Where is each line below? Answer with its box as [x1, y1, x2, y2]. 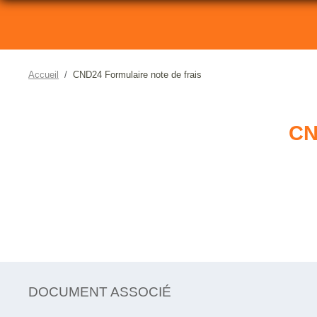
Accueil [28, 69, 59, 80]
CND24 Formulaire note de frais [73, 69, 202, 80]
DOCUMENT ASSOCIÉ [28, 284, 171, 299]
